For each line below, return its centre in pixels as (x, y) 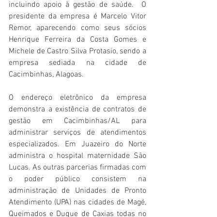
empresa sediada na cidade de (77, 63)
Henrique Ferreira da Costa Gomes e (77, 40)
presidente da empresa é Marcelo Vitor (77, 17)
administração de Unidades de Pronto (77, 191)
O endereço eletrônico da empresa (77, 98)
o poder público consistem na (77, 179)
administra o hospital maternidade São (77, 156)
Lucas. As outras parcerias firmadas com (77, 168)
